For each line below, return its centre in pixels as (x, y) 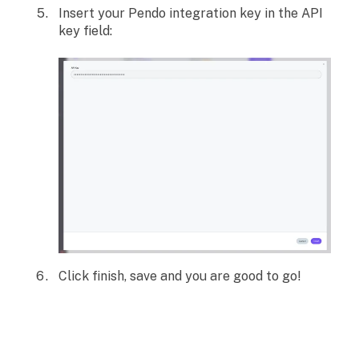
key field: (85, 30)
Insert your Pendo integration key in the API (191, 13)
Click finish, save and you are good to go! (180, 276)
